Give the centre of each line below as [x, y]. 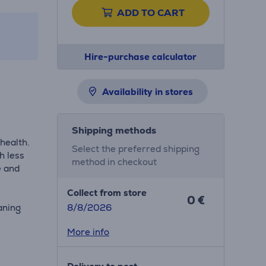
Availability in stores [147, 92]
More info [88, 232]
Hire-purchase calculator [141, 57]
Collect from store [107, 193]
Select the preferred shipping [135, 149]
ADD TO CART [151, 13]
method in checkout [114, 162]
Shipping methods [114, 130]
